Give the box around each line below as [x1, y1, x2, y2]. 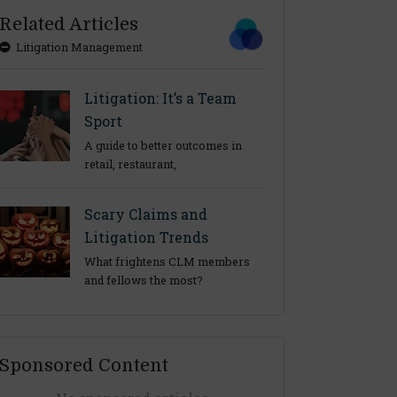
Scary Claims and [83, 205, 207, 223]
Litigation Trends [83, 228, 208, 246]
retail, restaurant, [83, 157, 176, 171]
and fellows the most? [83, 273, 203, 287]
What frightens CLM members [83, 254, 250, 269]
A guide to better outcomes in [83, 138, 242, 152]
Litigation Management [10, 40, 143, 54]
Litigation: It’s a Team [83, 89, 237, 107]
